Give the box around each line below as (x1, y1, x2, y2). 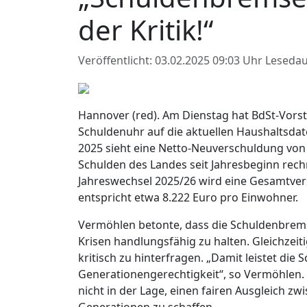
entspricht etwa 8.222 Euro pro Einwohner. (78, 189, 298, 205)
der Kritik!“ (78, 10, 213, 49)
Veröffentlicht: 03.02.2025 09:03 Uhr (78, 52, 265, 68)
